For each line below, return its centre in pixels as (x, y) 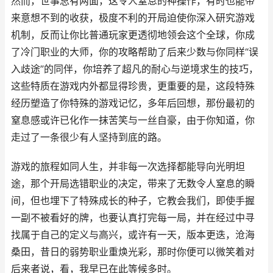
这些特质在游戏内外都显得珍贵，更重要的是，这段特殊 (133, 86)
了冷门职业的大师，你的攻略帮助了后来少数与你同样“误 (135, 52)
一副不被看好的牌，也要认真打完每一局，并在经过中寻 (133, 218)
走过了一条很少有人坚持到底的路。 (89, 137)
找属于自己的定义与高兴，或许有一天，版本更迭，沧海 (133, 235)
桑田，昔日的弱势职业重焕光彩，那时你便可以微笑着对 (133, 252)
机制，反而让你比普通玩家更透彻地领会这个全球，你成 (133, 35)
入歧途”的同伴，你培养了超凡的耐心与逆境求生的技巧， (135, 69)
